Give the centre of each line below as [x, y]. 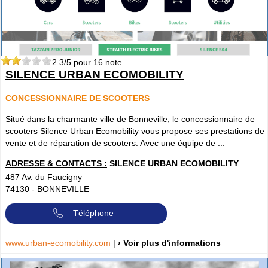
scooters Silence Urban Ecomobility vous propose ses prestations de [135, 131]
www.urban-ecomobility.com [59, 243]
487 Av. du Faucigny [44, 177]
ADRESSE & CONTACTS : [56, 163]
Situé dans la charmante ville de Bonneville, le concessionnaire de [130, 119]
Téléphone [93, 213]
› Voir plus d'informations [169, 243]
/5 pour [79, 63]
